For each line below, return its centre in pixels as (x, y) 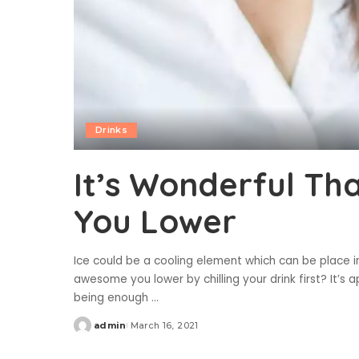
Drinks (112, 130)
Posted (92, 331)
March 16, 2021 (164, 326)
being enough (113, 298)
